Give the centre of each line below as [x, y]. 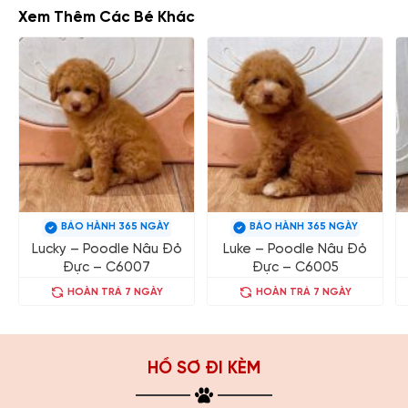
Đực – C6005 [295, 267]
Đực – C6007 [107, 267]
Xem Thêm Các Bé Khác [107, 17]
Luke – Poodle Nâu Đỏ [295, 249]
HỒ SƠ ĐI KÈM [204, 369]
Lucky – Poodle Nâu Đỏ [107, 249]
